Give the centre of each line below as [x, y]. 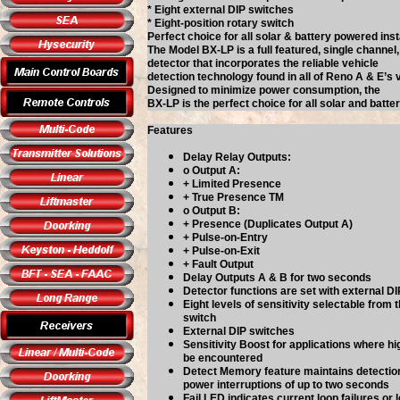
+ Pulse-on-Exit [221, 251]
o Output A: [212, 171]
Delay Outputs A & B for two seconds [277, 278]
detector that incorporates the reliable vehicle [263, 63]
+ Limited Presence [232, 184]
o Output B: [212, 211]
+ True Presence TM [233, 197]
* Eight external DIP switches [221, 10]
